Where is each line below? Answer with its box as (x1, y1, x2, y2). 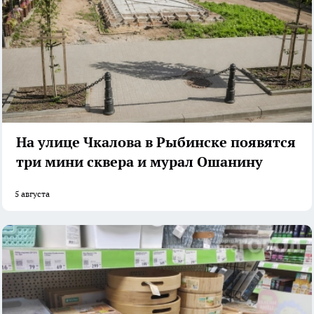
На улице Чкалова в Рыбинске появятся (16, 133, 296, 152)
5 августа (15, 189, 50, 200)
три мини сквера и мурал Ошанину (16, 153, 263, 172)
